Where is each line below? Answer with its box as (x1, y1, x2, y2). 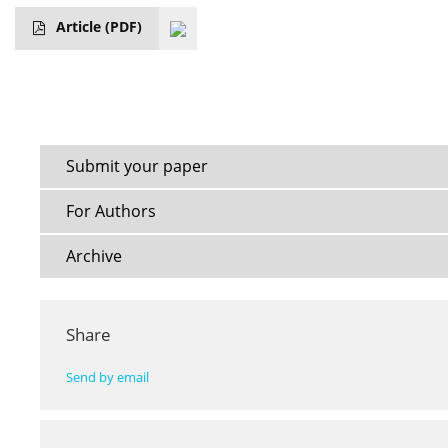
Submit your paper (66, 155, 208, 178)
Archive (66, 245, 122, 268)
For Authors (66, 200, 156, 223)
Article (56, 17, 105, 37)
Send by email (66, 369, 149, 387)
